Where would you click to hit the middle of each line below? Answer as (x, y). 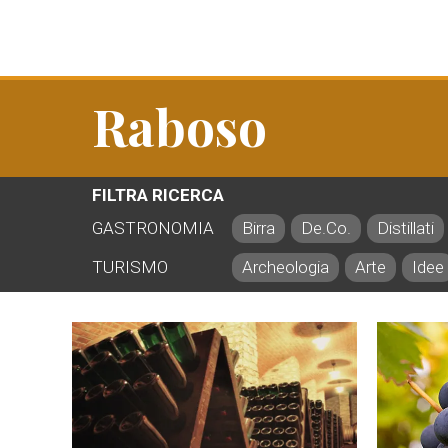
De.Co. (326, 228)
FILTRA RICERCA (158, 195)
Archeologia (285, 267)
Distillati (405, 228)
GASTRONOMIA (153, 228)
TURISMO (130, 267)
